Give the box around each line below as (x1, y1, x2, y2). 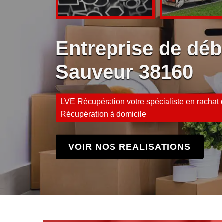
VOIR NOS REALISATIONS (68, 141, 191, 152)
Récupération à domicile (60, 110, 146, 118)
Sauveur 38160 (55, 60, 193, 83)
